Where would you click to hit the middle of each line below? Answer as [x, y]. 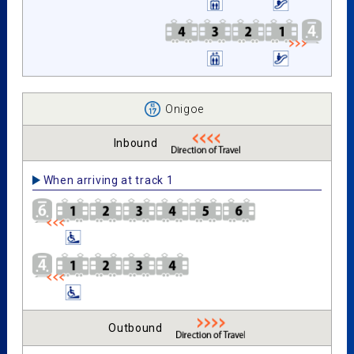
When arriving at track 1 [108, 180]
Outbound [136, 328]
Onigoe [185, 109]
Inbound [136, 143]
